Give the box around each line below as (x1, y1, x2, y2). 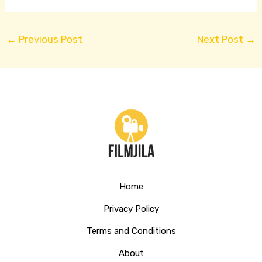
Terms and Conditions (86, 225, 176, 236)
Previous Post (16, 33, 83, 45)
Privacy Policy (103, 203, 159, 214)
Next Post (196, 33, 246, 45)
